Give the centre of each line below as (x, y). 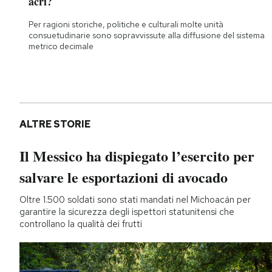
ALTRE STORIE (55, 124)
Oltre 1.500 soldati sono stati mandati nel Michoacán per (135, 199)
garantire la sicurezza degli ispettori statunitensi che (127, 212)
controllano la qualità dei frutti (81, 224)
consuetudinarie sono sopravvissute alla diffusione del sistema (147, 35)
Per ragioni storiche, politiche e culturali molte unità (126, 24)
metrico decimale (61, 46)
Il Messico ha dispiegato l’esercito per (137, 155)
